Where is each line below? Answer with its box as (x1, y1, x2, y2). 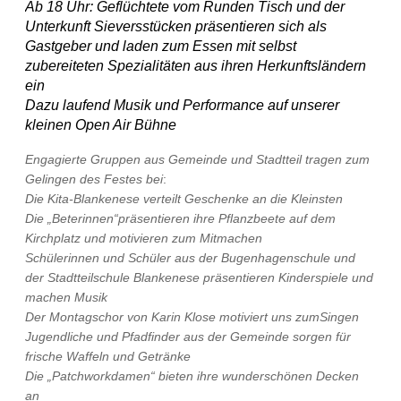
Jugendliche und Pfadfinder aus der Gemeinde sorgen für (25, 329, 351, 344)
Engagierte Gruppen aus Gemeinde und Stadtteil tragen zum (25, 152, 370, 166)
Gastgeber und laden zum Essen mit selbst (25, 38, 296, 54)
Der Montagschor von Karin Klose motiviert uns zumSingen (25, 310, 359, 324)
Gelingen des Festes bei (25, 172, 163, 186)
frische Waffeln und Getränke (25, 349, 191, 363)
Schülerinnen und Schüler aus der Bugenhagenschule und (25, 251, 355, 265)
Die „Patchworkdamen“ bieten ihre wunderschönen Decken (25, 369, 359, 383)
